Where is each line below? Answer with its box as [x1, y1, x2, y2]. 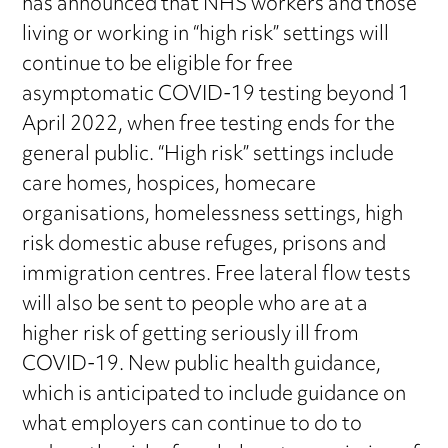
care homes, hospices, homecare [22, 164, 317, 206]
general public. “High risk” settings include [22, 134, 395, 176]
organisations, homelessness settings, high [22, 194, 404, 236]
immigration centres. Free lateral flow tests [22, 254, 412, 296]
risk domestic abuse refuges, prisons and [22, 224, 387, 266]
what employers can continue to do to [22, 404, 363, 446]
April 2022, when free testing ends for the [22, 104, 396, 146]
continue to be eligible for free [22, 44, 294, 86]
